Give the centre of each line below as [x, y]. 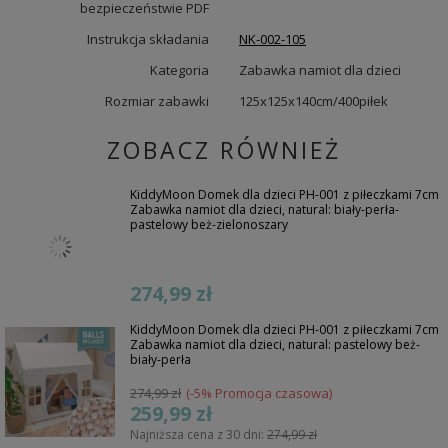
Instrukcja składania [148, 39]
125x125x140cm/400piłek [313, 101]
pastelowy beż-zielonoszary [209, 225]
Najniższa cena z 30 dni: [198, 435]
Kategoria [179, 70]
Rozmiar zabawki [157, 101]
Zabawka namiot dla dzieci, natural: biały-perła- [264, 210]
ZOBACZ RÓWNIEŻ [224, 150]
